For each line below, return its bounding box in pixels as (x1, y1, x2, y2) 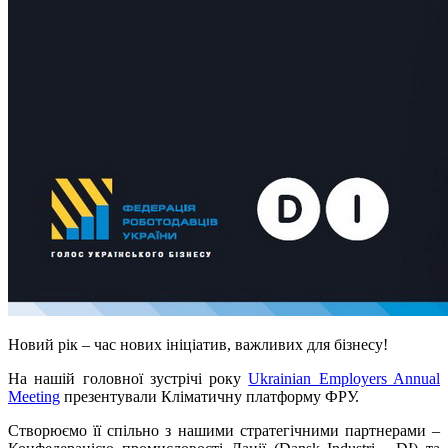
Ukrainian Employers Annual (248, 370, 441, 388)
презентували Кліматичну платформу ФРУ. (60, 388, 359, 406)
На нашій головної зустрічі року (8, 370, 249, 388)
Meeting (8, 388, 60, 406)
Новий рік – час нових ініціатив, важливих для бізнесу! (8, 336, 388, 354)
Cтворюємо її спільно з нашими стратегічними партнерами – (8, 422, 440, 440)
